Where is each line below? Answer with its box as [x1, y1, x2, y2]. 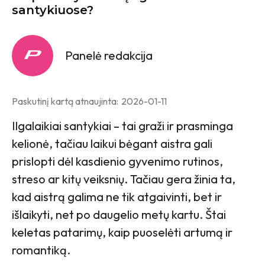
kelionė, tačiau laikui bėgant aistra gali [12, 135, 212, 151]
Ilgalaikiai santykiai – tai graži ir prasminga [12, 118, 233, 133]
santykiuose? [12, 2, 93, 17]
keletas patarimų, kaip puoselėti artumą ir [12, 224, 232, 240]
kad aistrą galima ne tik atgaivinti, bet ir [12, 189, 222, 204]
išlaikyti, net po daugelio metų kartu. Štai [12, 206, 226, 222]
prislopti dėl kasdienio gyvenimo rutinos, [12, 153, 223, 169]
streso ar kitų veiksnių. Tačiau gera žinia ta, [12, 171, 235, 186]
